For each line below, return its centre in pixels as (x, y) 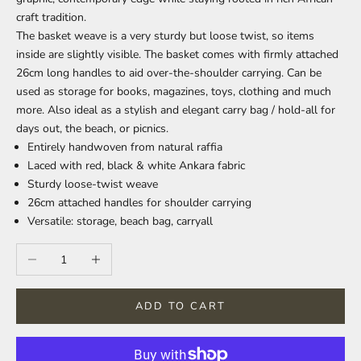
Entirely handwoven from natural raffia (125, 147)
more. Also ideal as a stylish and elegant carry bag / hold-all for (176, 110)
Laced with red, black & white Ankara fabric (136, 166)
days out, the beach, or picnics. (92, 129)
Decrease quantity (61, 253)
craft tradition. (51, 18)
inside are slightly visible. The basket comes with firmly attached (177, 55)
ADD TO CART (180, 306)
